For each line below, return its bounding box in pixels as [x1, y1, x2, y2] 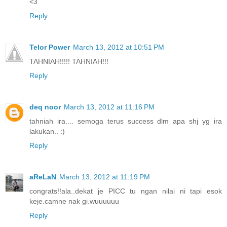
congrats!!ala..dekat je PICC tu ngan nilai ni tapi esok [29, 186, 222, 195]
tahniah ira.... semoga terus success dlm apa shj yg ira [29, 117, 222, 125]
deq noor [29, 102, 61, 111]
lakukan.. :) [29, 127, 65, 135]
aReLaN [29, 172, 56, 181]
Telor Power [29, 43, 70, 51]
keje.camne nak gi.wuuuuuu [29, 197, 119, 205]
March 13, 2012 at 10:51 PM [73, 43, 164, 51]
